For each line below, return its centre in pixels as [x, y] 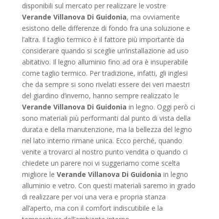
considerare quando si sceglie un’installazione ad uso [105, 51]
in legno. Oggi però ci [161, 107]
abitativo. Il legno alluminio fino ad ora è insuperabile [105, 62]
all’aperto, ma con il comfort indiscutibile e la [92, 208]
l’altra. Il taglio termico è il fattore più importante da [103, 39]
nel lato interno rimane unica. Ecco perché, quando [102, 141]
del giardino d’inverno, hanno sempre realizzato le [100, 96]
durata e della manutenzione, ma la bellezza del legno [107, 129]
